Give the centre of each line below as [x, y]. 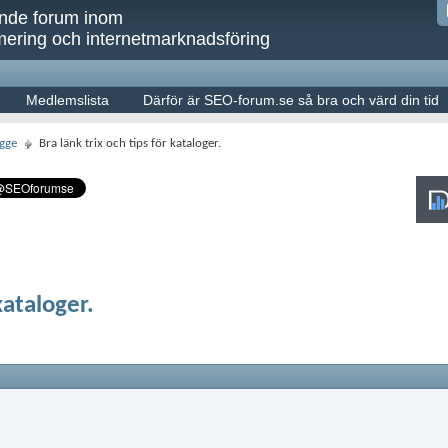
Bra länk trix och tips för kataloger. [130, 143]
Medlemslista [67, 100]
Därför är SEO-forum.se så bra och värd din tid [291, 100]
